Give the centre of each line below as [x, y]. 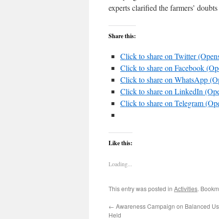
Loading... [120, 164]
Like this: [120, 143]
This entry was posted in [141, 188]
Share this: [122, 36]
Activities [186, 188]
